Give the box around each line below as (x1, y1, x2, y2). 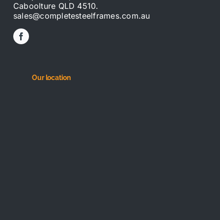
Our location (32, 74, 71, 82)
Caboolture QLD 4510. (13, 1, 99, 11)
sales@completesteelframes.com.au (13, 11, 150, 21)
